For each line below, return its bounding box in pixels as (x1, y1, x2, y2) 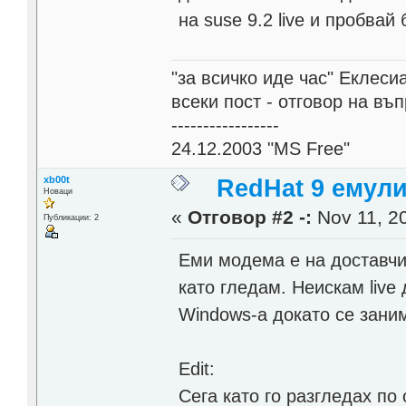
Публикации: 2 (43, 212, 99, 222)
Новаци (43, 186, 72, 196)
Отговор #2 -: (188, 206, 313, 228)
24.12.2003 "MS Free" (171, 138, 351, 159)
